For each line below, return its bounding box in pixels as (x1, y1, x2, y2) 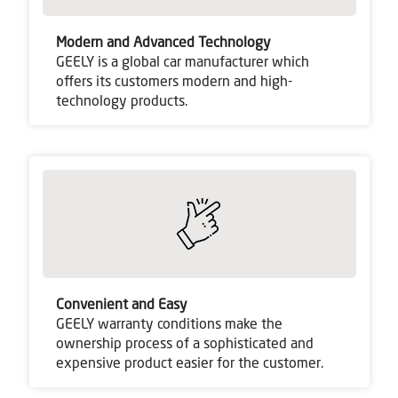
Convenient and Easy (55, 298, 187, 313)
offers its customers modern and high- (55, 75, 292, 90)
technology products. (55, 94, 187, 109)
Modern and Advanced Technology (55, 36, 271, 51)
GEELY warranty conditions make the (55, 317, 283, 332)
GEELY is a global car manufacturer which (55, 55, 309, 70)
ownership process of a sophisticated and (55, 337, 314, 352)
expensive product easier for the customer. (55, 356, 323, 371)
